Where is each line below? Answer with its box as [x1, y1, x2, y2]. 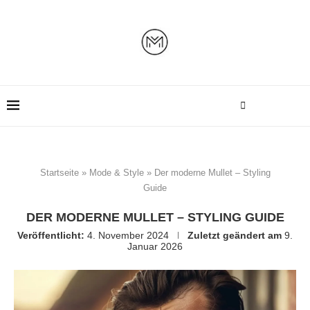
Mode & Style [89, 167, 144, 178]
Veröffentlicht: [17, 230, 84, 241]
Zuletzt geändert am [188, 230, 282, 241]
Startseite [39, 167, 79, 178]
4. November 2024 [87, 230, 169, 241]
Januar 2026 [127, 241, 183, 252]
